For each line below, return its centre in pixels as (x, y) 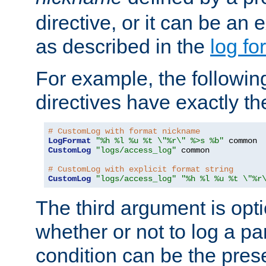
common (193, 150)
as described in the (123, 46)
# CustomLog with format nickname (124, 131)
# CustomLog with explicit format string (141, 169)
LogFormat (69, 140)
